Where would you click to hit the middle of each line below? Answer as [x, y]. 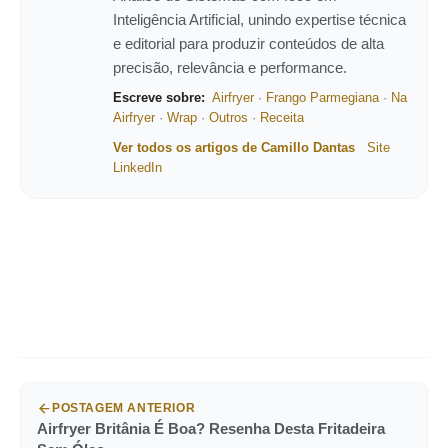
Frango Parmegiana [322, 98]
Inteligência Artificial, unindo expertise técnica [259, 20]
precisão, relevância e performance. [230, 68]
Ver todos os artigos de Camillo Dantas [234, 148]
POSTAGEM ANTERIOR [124, 408]
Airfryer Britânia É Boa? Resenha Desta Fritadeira [211, 429]
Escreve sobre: [159, 98]
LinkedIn [137, 168]
